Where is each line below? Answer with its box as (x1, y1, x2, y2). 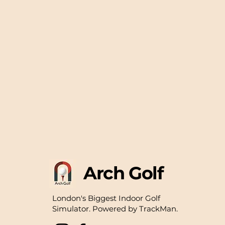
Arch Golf (83, 162, 164, 184)
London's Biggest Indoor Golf (52, 193, 160, 203)
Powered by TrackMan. (92, 204, 178, 213)
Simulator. (52, 204, 90, 213)
